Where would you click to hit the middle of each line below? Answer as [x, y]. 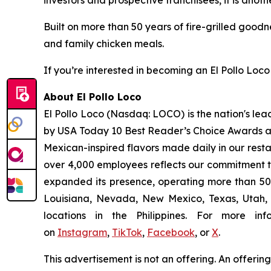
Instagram [82, 233]
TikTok [127, 233]
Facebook [171, 233]
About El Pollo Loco [93, 97]
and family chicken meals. [104, 44]
